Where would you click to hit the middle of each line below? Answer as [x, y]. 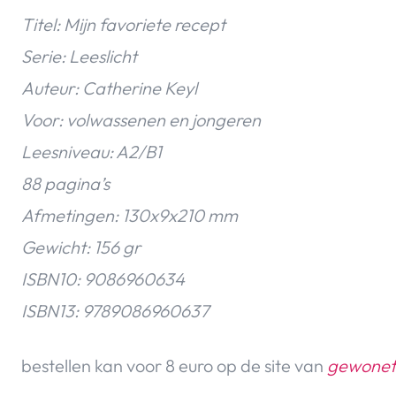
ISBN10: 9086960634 [103, 279]
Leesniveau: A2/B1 [91, 152]
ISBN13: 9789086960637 [115, 311]
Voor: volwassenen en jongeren [141, 120]
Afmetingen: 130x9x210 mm [129, 216]
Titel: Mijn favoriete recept [123, 25]
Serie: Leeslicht [79, 57]
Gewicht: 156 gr [81, 247]
